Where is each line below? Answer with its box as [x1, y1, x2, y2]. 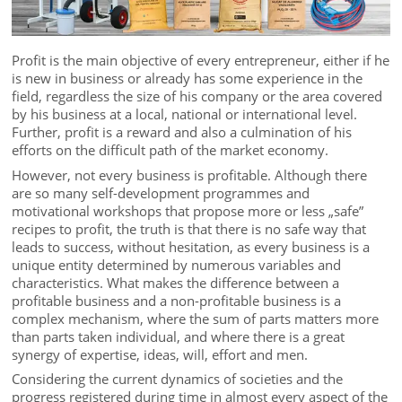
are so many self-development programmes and [12, 183, 310, 202]
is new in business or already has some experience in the [12, 69, 363, 88]
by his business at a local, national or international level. [12, 105, 358, 124]
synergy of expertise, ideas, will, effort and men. [12, 345, 309, 363]
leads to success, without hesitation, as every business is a [12, 237, 371, 256]
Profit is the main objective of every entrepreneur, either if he [12, 51, 390, 70]
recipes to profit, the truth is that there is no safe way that [12, 219, 367, 238]
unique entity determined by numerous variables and [12, 255, 342, 274]
